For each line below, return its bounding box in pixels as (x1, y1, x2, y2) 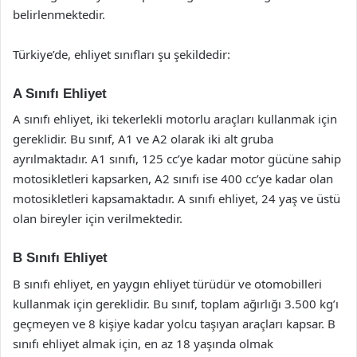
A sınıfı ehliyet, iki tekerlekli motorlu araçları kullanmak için (13, 111, 337, 127)
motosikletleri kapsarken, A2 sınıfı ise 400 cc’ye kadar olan (13, 171, 333, 186)
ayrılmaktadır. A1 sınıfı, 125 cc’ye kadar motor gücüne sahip (13, 151, 341, 167)
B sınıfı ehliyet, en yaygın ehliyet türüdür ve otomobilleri (13, 275, 322, 292)
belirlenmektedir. (13, 6, 105, 22)
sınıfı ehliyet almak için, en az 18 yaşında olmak (13, 335, 273, 351)
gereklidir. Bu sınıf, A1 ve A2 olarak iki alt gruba (13, 131, 273, 147)
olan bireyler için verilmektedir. (13, 210, 182, 226)
